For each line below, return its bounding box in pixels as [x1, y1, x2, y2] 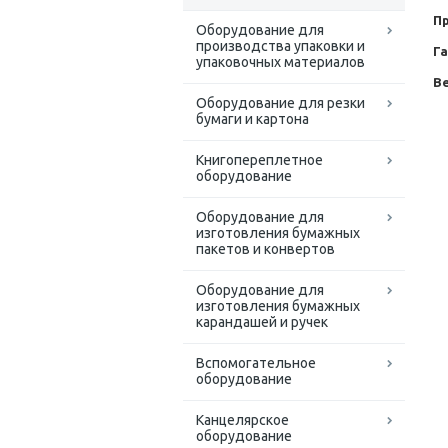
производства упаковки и [196, 38, 365, 55]
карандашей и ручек [196, 314, 328, 331]
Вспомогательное [196, 355, 316, 372]
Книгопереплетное [196, 152, 323, 169]
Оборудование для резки [196, 95, 365, 112]
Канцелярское [196, 412, 289, 429]
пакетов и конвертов [196, 241, 335, 258]
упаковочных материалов [196, 54, 365, 71]
